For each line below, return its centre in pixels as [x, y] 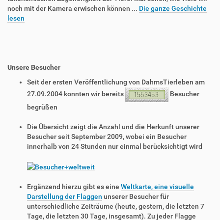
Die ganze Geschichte [173, 9]
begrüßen [42, 107]
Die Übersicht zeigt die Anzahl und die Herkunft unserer [113, 127]
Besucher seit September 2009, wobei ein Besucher [107, 137]
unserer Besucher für [136, 196]
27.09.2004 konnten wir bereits [76, 94]
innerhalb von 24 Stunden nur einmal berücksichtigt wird [115, 147]
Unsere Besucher [34, 68]
